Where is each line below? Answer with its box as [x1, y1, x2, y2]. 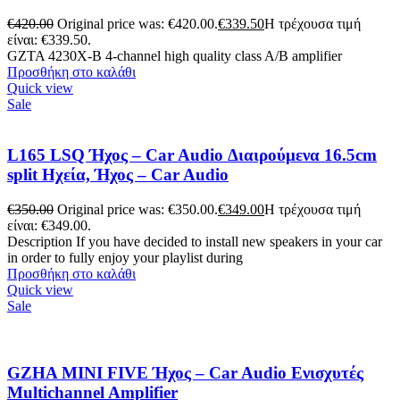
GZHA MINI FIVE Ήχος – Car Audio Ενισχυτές [7, 362, 363, 382]
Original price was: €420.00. [57, 16, 218, 32]
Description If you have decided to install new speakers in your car [7, 233, 382, 249]
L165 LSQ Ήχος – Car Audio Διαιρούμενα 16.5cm [7, 146, 377, 165]
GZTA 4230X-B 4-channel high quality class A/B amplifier [7, 48, 342, 64]
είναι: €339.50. [7, 32, 91, 48]
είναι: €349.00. [7, 217, 91, 233]
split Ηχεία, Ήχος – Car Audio [7, 165, 229, 185]
